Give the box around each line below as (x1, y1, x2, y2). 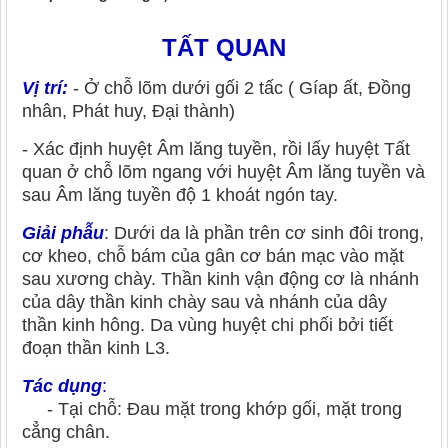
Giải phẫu (22, 223, 104, 244)
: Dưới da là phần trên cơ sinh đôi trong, (104, 223, 424, 244)
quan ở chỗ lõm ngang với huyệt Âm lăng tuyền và (22, 162, 425, 183)
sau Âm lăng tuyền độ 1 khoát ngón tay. (22, 185, 338, 206)
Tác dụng (22, 376, 102, 397)
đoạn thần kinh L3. (22, 338, 170, 359)
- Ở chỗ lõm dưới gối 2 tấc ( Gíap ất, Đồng (68, 78, 411, 99)
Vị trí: (22, 78, 68, 99)
